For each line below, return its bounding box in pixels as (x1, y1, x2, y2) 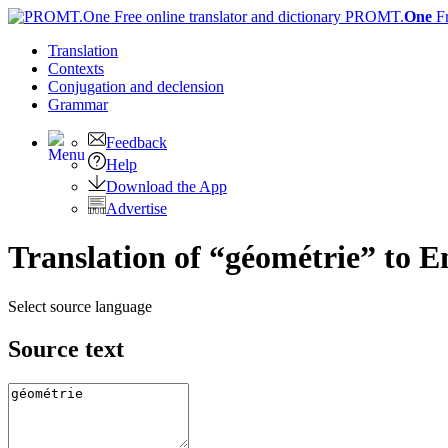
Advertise (106, 200, 167, 217)
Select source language (8, 297, 152, 315)
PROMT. (341, 8, 404, 25)
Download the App (106, 178, 227, 195)
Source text (8, 335, 124, 362)
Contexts (48, 60, 104, 77)
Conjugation (48, 78, 130, 95)
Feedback (106, 134, 167, 151)
